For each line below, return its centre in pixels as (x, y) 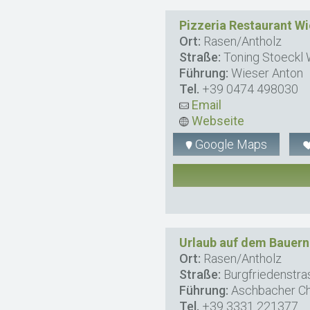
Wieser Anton (266, 73)
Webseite (217, 120)
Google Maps (230, 144)
